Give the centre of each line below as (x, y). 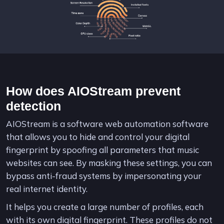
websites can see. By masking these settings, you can (109, 162)
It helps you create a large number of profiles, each (105, 206)
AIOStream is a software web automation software (107, 123)
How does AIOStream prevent (93, 91)
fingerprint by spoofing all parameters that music (102, 149)
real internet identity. (47, 188)
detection (33, 106)
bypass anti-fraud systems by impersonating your (104, 175)
